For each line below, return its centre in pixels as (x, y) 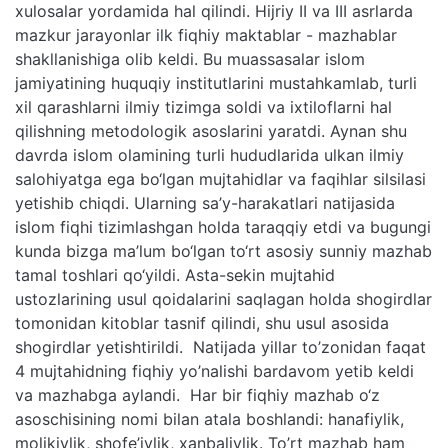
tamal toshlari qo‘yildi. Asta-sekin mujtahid (175, 274)
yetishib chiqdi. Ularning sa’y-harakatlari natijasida (205, 202)
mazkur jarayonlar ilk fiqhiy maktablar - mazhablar (206, 34)
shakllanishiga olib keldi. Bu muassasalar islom (190, 58)
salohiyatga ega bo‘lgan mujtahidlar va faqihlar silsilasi (220, 178)
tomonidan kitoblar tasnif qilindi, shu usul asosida (202, 322)
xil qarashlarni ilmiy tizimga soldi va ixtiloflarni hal (203, 106)
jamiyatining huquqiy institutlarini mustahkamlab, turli (216, 82)
